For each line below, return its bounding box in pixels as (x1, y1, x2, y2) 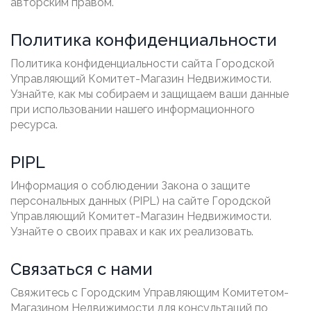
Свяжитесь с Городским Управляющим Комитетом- (10, 285, 289, 299)
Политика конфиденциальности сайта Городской (10, 56, 274, 70)
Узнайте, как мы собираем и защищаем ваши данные (10, 87, 289, 101)
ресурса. (10, 117, 58, 131)
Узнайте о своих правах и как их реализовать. (10, 224, 253, 238)
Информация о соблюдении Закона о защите (10, 178, 250, 192)
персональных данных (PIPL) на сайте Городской (10, 194, 271, 208)
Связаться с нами (10, 258, 153, 279)
